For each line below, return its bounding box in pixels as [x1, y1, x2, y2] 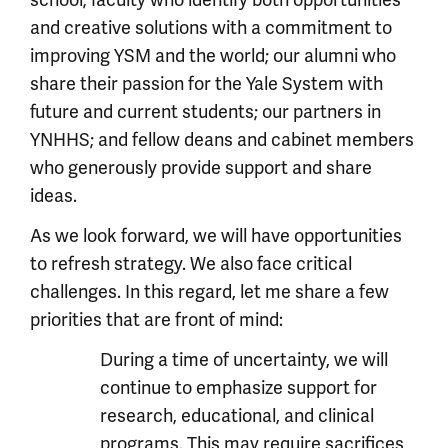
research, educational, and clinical [100, 404, 374, 427]
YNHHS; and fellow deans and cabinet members [30, 128, 414, 151]
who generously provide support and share [30, 156, 372, 179]
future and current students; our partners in [30, 100, 381, 123]
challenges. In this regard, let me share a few [30, 280, 389, 303]
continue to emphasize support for [100, 376, 377, 399]
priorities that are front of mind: [30, 308, 283, 331]
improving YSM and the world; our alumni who [30, 44, 396, 67]
